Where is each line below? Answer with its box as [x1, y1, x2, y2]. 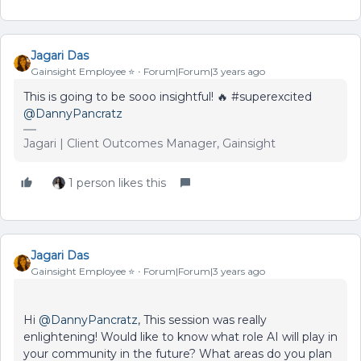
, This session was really [138, 312, 267, 327]
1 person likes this [68, 175, 166, 190]
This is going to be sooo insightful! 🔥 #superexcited [23, 89, 312, 104]
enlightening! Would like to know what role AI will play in [23, 329, 338, 344]
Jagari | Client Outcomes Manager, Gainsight [23, 135, 276, 151]
